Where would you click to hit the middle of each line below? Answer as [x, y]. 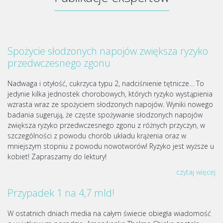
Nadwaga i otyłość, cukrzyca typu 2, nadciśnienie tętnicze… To [106, 83]
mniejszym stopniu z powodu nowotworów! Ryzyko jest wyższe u [111, 146]
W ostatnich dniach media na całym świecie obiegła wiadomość [109, 213]
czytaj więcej [196, 172]
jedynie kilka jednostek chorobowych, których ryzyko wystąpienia [110, 94]
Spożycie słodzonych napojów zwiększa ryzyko [108, 51]
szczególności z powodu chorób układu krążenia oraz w [97, 136]
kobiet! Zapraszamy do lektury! [57, 157]
